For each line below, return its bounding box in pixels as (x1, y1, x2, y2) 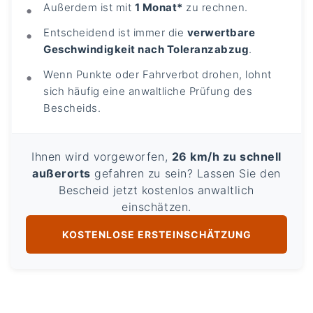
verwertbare (187, 26, 256, 40)
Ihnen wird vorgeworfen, (31, 150, 172, 164)
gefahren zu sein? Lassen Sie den (90, 166, 281, 181)
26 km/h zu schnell (171, 150, 282, 164)
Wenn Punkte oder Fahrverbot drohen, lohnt (43, 68, 272, 82)
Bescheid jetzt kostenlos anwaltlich (59, 183, 254, 198)
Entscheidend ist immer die (43, 26, 187, 40)
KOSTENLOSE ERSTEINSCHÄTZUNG (61, 228, 252, 241)
